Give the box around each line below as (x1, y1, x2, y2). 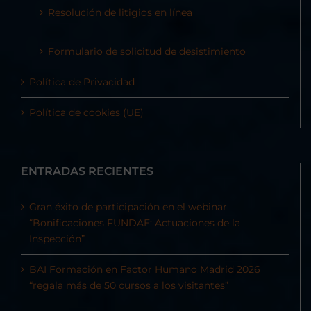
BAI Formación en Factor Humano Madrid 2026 (29, 263, 260, 276)
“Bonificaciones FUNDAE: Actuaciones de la (29, 217, 240, 230)
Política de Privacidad (29, 76, 135, 89)
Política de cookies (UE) (29, 106, 144, 119)
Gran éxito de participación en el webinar (29, 201, 227, 214)
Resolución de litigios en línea (48, 6, 192, 19)
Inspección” (29, 233, 85, 246)
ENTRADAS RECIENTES (21, 165, 153, 178)
